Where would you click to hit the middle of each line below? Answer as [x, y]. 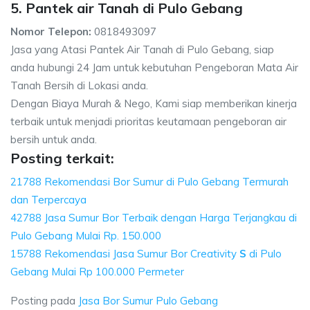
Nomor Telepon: [51, 31]
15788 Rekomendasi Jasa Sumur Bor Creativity [125, 254]
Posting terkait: [62, 158]
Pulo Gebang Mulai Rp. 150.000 [86, 236]
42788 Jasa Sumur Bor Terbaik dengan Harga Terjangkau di [154, 218]
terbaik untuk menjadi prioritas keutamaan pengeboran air [148, 121]
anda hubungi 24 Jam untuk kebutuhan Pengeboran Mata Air [154, 67]
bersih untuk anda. [54, 139]
